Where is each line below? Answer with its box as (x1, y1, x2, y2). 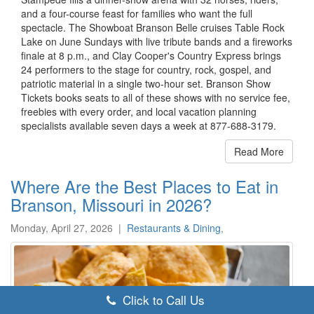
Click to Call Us (115, 291, 208, 308)
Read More (234, 144, 284, 159)
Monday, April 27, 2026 (11, 221, 113, 235)
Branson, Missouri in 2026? (11, 192, 212, 217)
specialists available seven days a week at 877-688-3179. (21, 118, 276, 133)
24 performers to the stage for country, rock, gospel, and (21, 62, 271, 77)
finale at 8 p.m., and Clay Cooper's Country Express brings (21, 48, 281, 63)
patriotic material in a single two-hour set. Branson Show (21, 76, 271, 91)
